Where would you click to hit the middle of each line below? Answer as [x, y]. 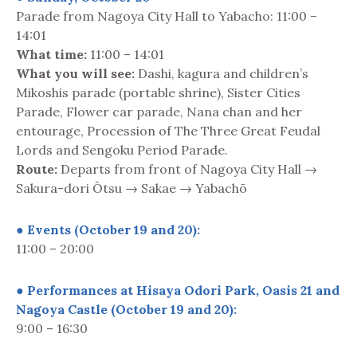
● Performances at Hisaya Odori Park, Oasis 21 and [178, 290]
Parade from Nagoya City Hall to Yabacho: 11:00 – [167, 16]
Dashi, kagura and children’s [222, 73]
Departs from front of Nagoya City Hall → [187, 169]
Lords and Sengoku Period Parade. [122, 149]
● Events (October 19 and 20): [108, 229]
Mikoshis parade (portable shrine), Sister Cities [158, 92]
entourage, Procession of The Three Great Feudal [168, 130]
